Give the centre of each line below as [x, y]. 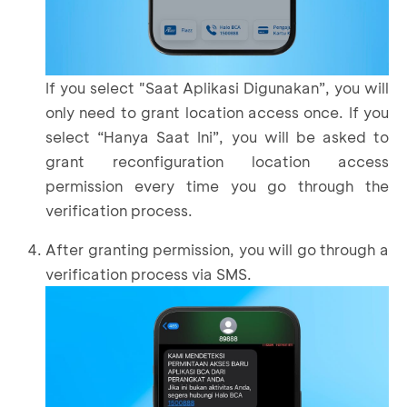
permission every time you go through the [217, 185]
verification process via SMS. [149, 273]
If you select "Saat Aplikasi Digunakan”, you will [217, 87]
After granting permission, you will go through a [217, 249]
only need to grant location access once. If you [217, 112]
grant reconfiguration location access [217, 161]
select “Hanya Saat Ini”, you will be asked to [217, 136]
